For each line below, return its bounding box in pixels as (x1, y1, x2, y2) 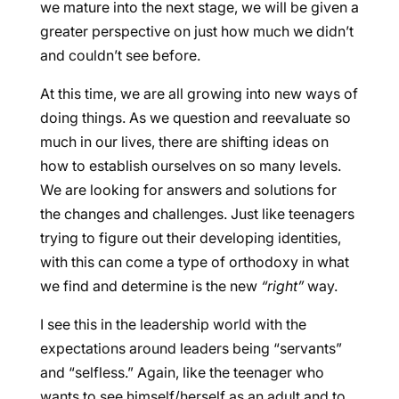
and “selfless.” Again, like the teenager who (39, 363, 324, 381)
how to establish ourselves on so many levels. (39, 157, 341, 175)
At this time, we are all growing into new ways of (39, 85, 358, 102)
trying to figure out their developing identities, (39, 229, 341, 247)
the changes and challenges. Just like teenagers (39, 205, 354, 223)
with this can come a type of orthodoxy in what (39, 253, 349, 271)
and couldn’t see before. (39, 46, 200, 64)
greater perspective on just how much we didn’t (39, 22, 354, 40)
